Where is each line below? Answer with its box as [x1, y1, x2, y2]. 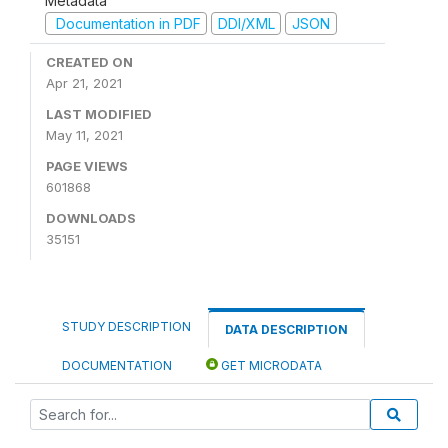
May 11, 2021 [46, 127, 123, 143]
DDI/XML [217, 14, 275, 32]
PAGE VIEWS [46, 158, 128, 174]
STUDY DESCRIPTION [62, 319, 191, 334]
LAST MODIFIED [46, 106, 152, 122]
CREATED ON [46, 54, 133, 70]
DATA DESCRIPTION [225, 322, 348, 337]
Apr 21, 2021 [46, 75, 122, 91]
